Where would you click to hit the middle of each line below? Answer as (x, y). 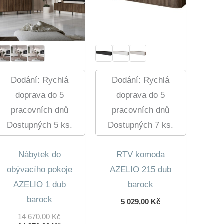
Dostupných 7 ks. (141, 125)
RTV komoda (141, 155)
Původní (75, 216)
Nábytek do (39, 155)
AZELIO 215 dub (141, 170)
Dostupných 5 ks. (39, 125)
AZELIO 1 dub (39, 185)
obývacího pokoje (39, 170)
